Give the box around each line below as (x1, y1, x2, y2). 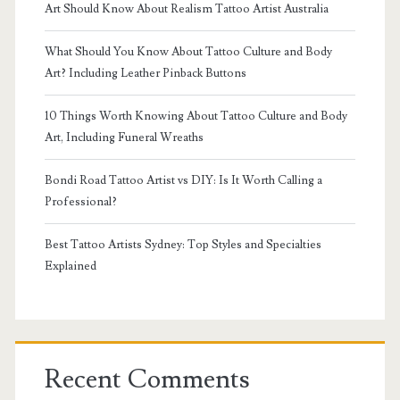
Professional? (44, 194, 117, 209)
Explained (44, 258, 96, 273)
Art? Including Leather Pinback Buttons (44, 65, 246, 80)
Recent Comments (44, 362, 250, 396)
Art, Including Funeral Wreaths (44, 129, 204, 145)
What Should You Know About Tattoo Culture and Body (44, 44, 332, 59)
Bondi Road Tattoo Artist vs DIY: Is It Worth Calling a (44, 172, 322, 187)
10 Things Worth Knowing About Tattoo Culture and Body (44, 108, 347, 123)
